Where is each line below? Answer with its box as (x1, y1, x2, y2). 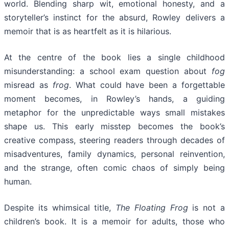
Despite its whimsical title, (4, 202, 116, 213)
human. (4, 176, 32, 187)
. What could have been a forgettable (68, 80, 225, 90)
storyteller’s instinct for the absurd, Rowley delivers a (4, 12, 225, 23)
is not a (188, 202, 225, 213)
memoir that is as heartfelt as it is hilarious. (4, 26, 171, 37)
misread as (4, 80, 53, 90)
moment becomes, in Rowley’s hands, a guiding (4, 94, 225, 104)
